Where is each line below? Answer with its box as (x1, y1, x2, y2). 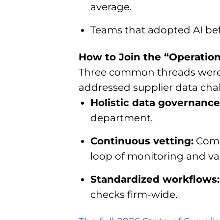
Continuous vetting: (90, 135, 193, 147)
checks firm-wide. (90, 189, 177, 201)
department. (90, 112, 153, 124)
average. (90, 1, 132, 13)
